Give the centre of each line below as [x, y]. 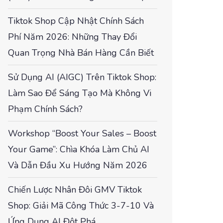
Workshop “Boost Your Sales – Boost [82, 133]
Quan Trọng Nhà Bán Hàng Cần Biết [81, 53]
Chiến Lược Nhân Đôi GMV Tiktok [75, 190]
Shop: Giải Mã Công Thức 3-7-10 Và [81, 206]
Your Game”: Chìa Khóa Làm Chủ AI [79, 149]
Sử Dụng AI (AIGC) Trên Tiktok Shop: [82, 77]
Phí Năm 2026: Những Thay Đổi [72, 37]
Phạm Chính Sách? [45, 109]
